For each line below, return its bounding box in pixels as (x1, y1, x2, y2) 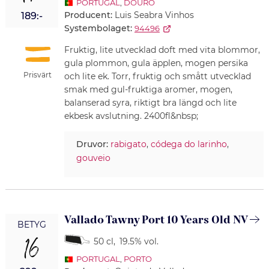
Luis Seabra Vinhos (114, 10, 194, 21)
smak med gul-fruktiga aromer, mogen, (64, 84, 232, 95)
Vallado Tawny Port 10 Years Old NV (64, 213, 247, 228)
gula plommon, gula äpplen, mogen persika (64, 58, 248, 69)
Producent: (64, 10, 115, 21)
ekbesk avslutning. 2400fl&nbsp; (64, 110, 198, 122)
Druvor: (76, 139, 108, 150)
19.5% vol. (119, 236, 159, 247)
